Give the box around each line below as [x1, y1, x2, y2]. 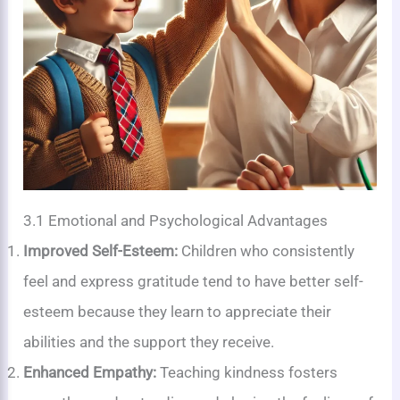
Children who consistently [178, 241, 355, 260]
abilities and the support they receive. [23, 332, 275, 351]
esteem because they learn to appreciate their [23, 302, 332, 321]
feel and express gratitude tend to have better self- [23, 271, 364, 290]
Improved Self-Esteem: [23, 241, 179, 260]
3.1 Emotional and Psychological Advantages [23, 211, 329, 229]
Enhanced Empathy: [23, 362, 157, 381]
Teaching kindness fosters [156, 362, 338, 381]
